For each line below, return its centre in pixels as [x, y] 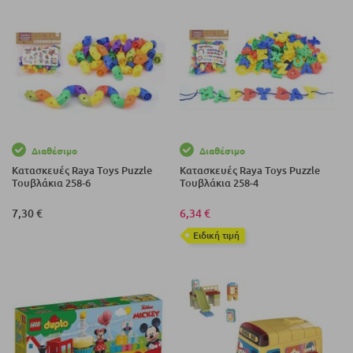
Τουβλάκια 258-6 [51, 182]
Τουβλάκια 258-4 [219, 182]
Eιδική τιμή [217, 235]
